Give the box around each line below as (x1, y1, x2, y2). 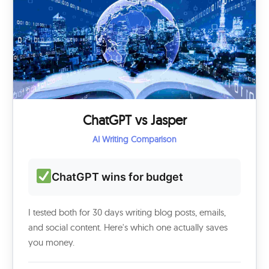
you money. (28, 237, 74, 248)
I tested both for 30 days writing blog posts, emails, (28, 207, 226, 218)
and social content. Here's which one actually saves (28, 222, 228, 233)
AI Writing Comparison (92, 134, 177, 145)
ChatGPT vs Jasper (82, 112, 187, 128)
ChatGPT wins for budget (52, 171, 184, 183)
